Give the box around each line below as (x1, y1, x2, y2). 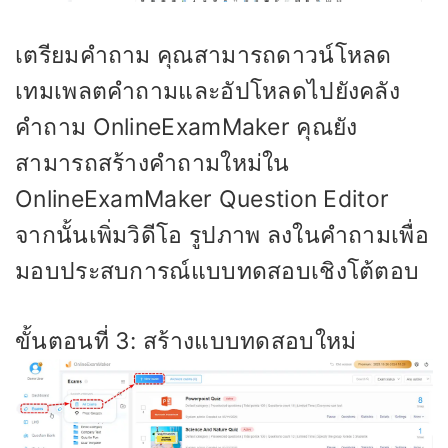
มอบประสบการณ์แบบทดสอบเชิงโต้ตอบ (15, 256, 420, 285)
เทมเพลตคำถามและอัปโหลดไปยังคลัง (15, 76, 401, 105)
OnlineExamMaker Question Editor (15, 184, 390, 213)
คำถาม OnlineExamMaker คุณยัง (15, 112, 358, 141)
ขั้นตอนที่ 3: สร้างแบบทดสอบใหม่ (15, 327, 357, 356)
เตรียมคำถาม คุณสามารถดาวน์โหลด (15, 40, 392, 69)
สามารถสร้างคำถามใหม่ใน (15, 148, 290, 177)
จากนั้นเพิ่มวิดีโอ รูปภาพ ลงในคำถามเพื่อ (15, 220, 430, 249)
